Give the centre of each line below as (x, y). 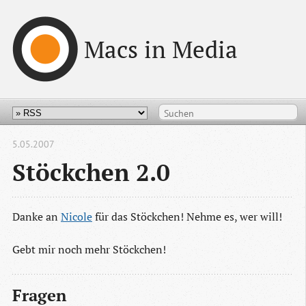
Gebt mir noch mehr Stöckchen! (89, 250)
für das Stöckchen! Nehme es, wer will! (187, 217)
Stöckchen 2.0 (91, 172)
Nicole (76, 217)
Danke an (37, 217)
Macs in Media (161, 49)
